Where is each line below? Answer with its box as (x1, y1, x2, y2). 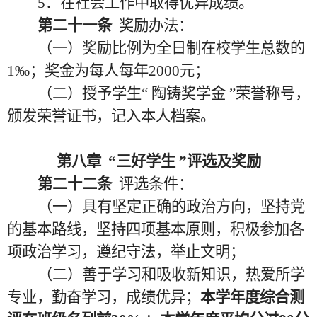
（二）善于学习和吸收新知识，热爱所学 (37, 266, 305, 283)
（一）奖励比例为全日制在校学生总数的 (37, 40, 305, 57)
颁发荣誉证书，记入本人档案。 (7, 108, 215, 125)
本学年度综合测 (200, 289, 304, 306)
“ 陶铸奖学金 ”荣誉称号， (141, 85, 310, 102)
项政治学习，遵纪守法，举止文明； (7, 243, 245, 260)
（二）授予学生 (37, 85, 142, 102)
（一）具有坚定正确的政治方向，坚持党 (37, 198, 305, 215)
